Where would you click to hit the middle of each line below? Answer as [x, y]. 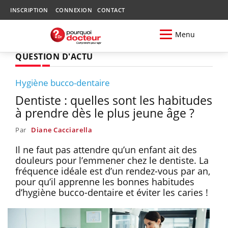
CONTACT [111, 10]
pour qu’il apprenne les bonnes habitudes [105, 181]
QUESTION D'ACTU [54, 56]
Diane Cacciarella [62, 130]
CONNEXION [74, 10]
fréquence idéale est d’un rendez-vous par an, [113, 171]
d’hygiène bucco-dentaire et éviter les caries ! [112, 192]
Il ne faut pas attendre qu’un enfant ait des [106, 149]
